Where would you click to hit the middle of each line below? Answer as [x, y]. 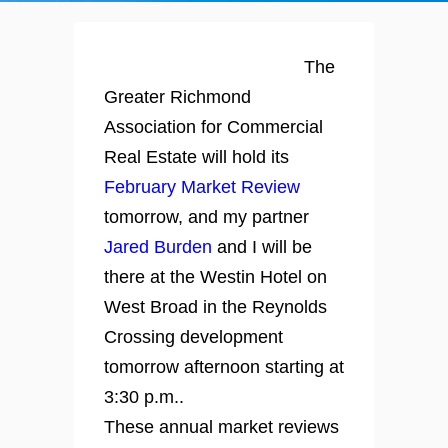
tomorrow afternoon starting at [224, 367]
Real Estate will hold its [196, 157]
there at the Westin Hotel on [215, 277]
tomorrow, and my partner [206, 217]
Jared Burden [158, 247]
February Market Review [202, 187]
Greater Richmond [177, 97]
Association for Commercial [213, 127]
